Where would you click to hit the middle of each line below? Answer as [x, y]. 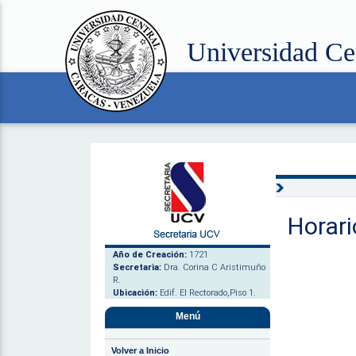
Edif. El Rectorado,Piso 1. [207, 292]
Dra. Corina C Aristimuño [213, 267]
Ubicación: [135, 292]
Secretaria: [137, 267]
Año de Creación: [150, 254]
